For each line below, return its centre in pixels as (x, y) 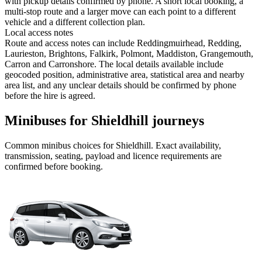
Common (23, 146)
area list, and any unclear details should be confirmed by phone (120, 85)
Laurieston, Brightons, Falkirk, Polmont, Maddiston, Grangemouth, (129, 54)
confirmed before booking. (54, 167)
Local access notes (39, 33)
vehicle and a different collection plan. (75, 22)
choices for (93, 146)
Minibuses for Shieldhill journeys (104, 121)
